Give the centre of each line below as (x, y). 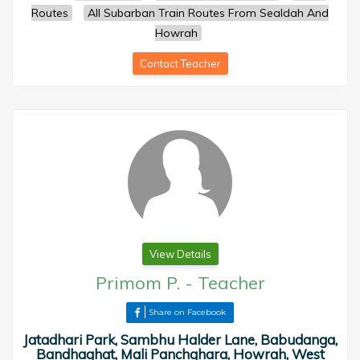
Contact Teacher (180, 63)
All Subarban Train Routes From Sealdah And (208, 13)
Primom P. (137, 283)
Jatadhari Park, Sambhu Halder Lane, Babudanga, (180, 340)
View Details (180, 254)
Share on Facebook (187, 312)
